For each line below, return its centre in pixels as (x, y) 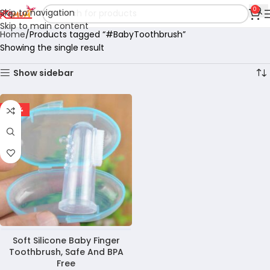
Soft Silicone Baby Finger (66, 240)
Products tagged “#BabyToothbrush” (108, 34)
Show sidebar (44, 73)
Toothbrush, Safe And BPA (66, 252)
